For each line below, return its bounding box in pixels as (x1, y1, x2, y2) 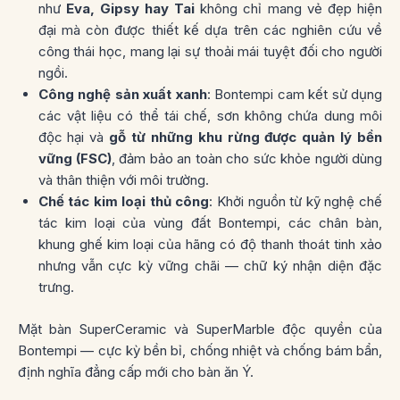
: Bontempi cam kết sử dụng (206, 86, 382, 104)
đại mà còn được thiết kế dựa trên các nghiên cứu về (37, 21, 382, 39)
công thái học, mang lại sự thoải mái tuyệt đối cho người (37, 43, 382, 61)
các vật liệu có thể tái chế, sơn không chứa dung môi (37, 107, 382, 125)
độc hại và (37, 129, 110, 146)
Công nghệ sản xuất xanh (37, 86, 207, 104)
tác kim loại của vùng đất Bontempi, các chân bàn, (37, 214, 382, 232)
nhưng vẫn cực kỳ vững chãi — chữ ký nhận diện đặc (37, 257, 382, 275)
